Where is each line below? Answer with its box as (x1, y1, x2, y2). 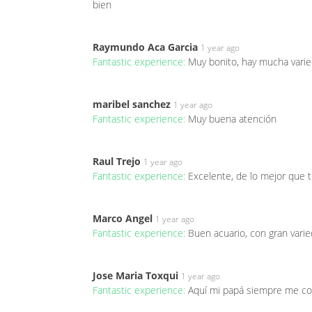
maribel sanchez (93, 97, 171, 111)
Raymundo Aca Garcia (93, 40, 198, 54)
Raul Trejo (93, 154, 141, 168)
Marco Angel (93, 211, 153, 225)
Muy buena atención (188, 111, 276, 125)
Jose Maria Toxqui (93, 268, 178, 282)
